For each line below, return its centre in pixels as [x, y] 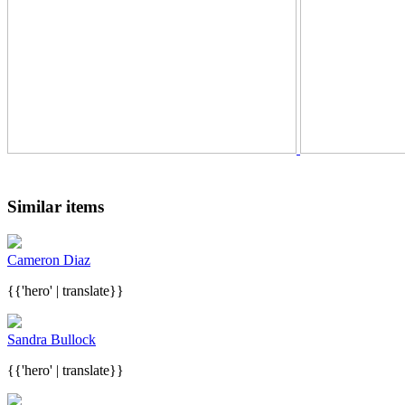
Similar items [56, 207]
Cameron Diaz [49, 260]
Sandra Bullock [52, 340]
